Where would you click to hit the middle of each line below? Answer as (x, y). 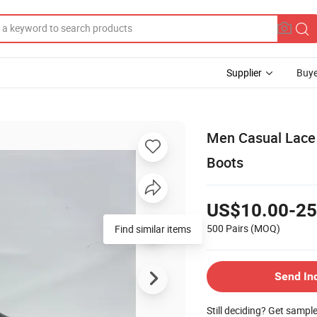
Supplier (244, 73)
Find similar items (153, 229)
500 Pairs (227, 228)
